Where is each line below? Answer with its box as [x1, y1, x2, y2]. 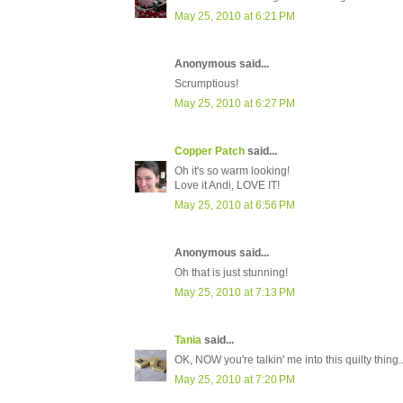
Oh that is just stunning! [175, 266, 288, 280]
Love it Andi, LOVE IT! [175, 179, 280, 193]
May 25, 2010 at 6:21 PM [175, 10, 295, 23]
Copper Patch [175, 145, 245, 158]
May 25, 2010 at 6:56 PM [175, 199, 295, 212]
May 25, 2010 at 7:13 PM [175, 286, 295, 300]
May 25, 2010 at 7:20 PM [175, 373, 295, 387]
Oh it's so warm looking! [175, 165, 290, 178]
